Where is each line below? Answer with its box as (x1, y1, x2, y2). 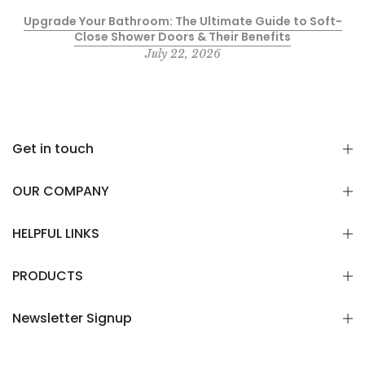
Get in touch (12, 139, 94, 158)
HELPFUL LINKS (12, 223, 99, 243)
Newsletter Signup (12, 308, 132, 328)
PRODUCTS (12, 266, 83, 285)
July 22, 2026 (144, 46, 221, 61)
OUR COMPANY (12, 181, 109, 200)
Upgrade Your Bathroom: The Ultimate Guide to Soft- (23, 12, 342, 29)
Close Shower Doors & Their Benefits (74, 28, 291, 45)
